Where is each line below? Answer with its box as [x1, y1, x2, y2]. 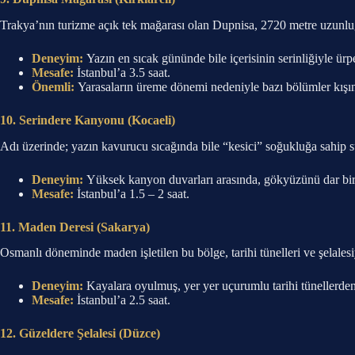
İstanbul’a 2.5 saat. [74, 293, 170, 307]
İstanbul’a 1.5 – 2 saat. [74, 186, 189, 200]
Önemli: [32, 79, 74, 94]
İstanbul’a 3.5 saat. [74, 65, 170, 79]
